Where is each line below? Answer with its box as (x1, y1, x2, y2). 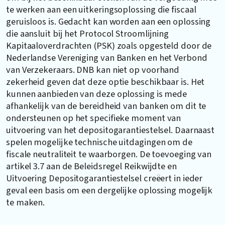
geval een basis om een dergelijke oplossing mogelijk (6, 183, 213, 197)
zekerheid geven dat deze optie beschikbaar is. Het (6, 75, 205, 88)
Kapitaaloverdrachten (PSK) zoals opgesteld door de (6, 39, 212, 52)
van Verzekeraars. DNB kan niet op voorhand (6, 63, 180, 76)
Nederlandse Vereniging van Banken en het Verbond (6, 51, 207, 64)
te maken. (6, 195, 45, 209)
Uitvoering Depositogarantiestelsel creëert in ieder (6, 171, 203, 185)
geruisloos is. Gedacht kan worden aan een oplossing (6, 15, 211, 28)
